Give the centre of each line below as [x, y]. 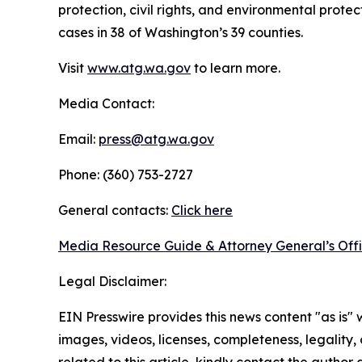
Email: [78, 139]
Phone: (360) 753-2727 [126, 175]
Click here [202, 210]
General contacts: [115, 210]
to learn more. [236, 68]
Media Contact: [106, 103]
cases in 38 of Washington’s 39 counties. [181, 32]
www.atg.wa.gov [139, 68]
